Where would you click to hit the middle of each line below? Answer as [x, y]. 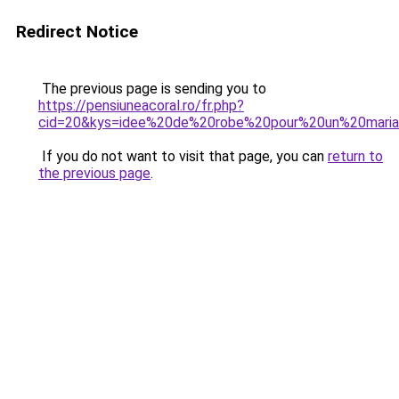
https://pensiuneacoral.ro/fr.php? [141, 106]
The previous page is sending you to [152, 89]
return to [355, 156]
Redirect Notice [77, 32]
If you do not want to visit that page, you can [183, 156]
